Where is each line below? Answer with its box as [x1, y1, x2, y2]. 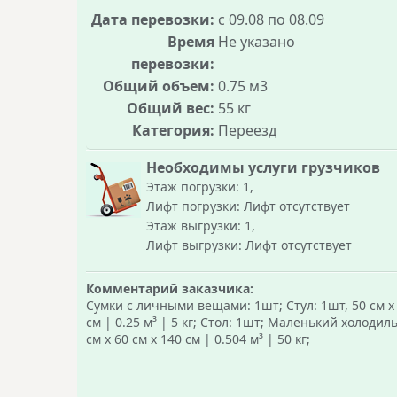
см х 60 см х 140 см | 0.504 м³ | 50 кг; [86, 331, 310, 347]
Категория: [132, 121, 214, 140]
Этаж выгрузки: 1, [146, 217, 255, 234]
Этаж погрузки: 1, [146, 178, 253, 195]
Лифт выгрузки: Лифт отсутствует [146, 237, 352, 253]
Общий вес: [127, 98, 214, 118]
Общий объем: [103, 76, 214, 96]
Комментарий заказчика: [86, 280, 253, 297]
